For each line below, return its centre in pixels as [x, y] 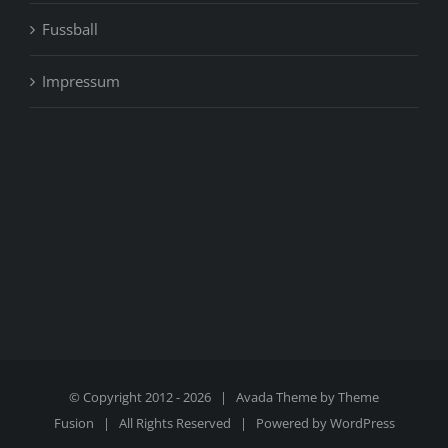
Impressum [81, 81]
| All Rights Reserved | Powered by [211, 423]
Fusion [73, 423]
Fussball [70, 29]
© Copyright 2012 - [126, 397]
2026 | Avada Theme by [260, 397]
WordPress [362, 423]
